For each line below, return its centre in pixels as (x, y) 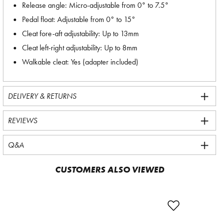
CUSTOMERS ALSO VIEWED (109, 169)
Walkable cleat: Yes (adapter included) (80, 62)
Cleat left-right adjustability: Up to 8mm (80, 48)
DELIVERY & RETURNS (42, 96)
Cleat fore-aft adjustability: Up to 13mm (80, 33)
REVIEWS (22, 120)
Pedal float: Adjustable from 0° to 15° (79, 19)
